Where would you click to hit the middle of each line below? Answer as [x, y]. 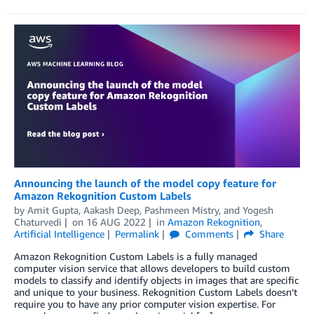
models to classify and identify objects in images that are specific [156, 280]
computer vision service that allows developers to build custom [152, 268]
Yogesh [258, 210]
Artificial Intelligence [59, 233]
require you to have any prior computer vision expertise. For [145, 303]
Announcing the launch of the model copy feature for [145, 183]
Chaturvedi [38, 221]
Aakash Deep [111, 210]
